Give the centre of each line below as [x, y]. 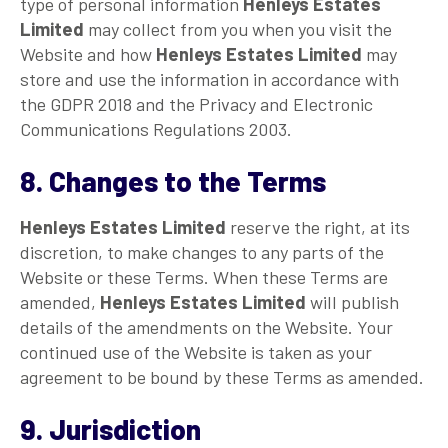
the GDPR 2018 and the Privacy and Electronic [196, 103]
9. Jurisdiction [110, 428]
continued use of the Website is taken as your [196, 351]
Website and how [88, 53]
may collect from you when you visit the [238, 28]
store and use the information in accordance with [209, 78]
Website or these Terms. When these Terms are [204, 276]
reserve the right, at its [318, 226]
